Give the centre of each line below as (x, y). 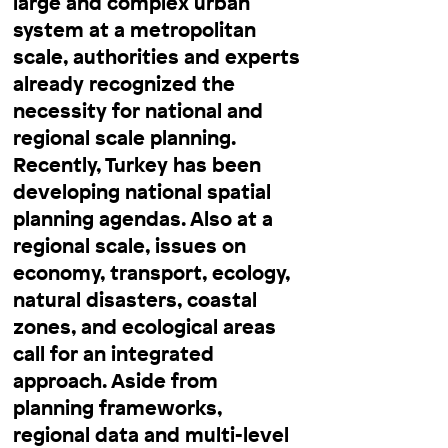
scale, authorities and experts (156, 56)
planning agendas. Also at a (143, 218)
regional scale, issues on (129, 245)
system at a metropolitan (134, 29)
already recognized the (124, 83)
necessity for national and (138, 110)
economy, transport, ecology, (151, 272)
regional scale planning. (124, 137)
